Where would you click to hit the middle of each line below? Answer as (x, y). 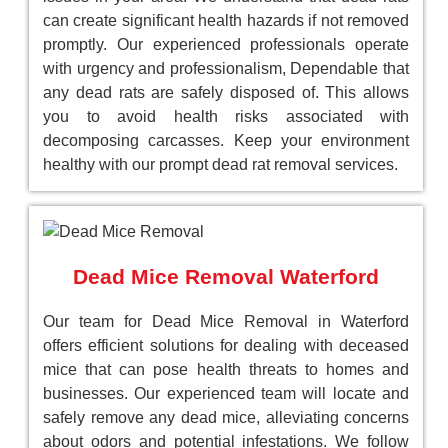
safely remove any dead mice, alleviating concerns (226, 418)
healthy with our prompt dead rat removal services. (220, 165)
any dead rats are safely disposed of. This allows (226, 93)
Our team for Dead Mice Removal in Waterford (226, 322)
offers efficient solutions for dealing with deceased (226, 346)
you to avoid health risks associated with (226, 117)
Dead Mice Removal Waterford (226, 277)
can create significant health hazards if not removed (226, 21)
